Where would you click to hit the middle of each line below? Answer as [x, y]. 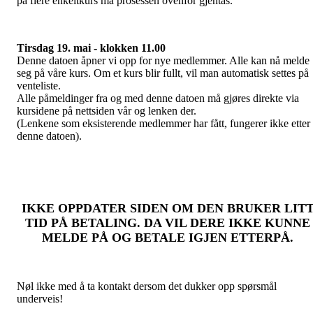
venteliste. [39, 86]
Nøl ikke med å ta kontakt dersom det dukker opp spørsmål [147, 286]
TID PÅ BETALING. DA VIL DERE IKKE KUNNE [168, 223]
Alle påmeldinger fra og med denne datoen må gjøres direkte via [158, 98]
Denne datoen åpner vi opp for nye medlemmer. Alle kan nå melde [163, 60]
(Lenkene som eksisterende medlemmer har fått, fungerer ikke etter [163, 123]
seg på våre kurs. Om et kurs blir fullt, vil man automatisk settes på [163, 73]
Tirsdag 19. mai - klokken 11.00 [91, 48]
